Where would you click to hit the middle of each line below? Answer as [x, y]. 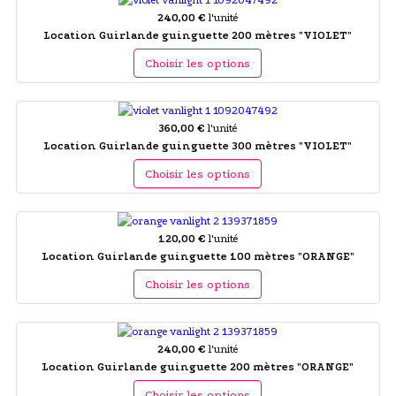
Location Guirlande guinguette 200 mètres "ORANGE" [198, 366]
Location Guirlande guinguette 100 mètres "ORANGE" [198, 256]
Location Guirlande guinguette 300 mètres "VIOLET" [198, 145]
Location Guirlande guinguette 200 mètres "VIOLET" [198, 35]
